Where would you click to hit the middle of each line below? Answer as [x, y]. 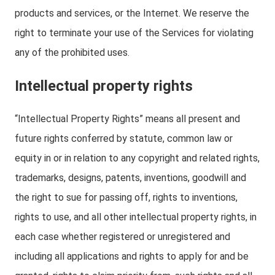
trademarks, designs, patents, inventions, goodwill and [130, 178]
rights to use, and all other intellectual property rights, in [136, 217]
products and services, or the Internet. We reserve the [132, 13]
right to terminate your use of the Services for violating [134, 33]
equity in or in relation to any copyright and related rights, [137, 158]
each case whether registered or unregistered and [122, 237]
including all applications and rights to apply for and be [132, 256]
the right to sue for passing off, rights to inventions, [126, 197]
